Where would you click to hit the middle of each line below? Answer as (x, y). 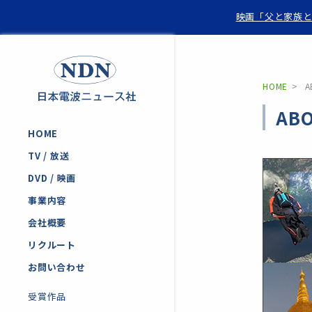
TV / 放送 (49, 156)
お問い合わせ (57, 267)
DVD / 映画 (52, 178)
